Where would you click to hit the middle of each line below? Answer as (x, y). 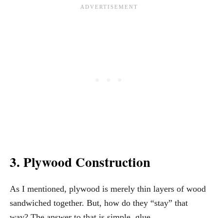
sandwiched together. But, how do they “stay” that (99, 203)
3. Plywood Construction (80, 162)
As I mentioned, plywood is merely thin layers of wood (108, 189)
